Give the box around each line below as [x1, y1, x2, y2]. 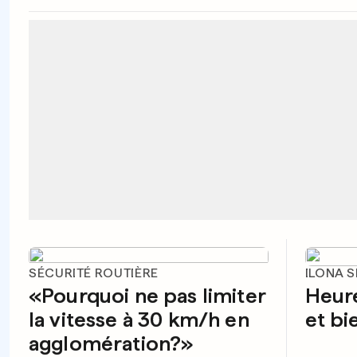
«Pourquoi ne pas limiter [29, 283, 266, 308]
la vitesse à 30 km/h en [29, 307, 249, 331]
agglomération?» [29, 331, 194, 355]
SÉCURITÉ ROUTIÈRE [29, 265, 159, 280]
